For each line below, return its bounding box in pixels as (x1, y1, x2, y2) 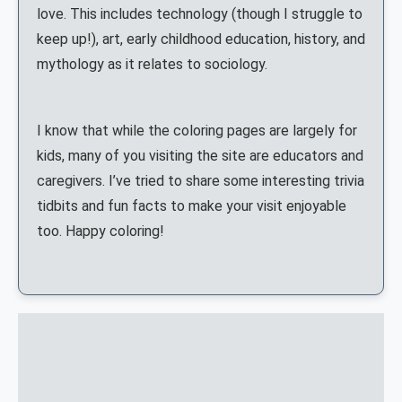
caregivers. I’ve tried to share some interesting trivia (37, 172, 364, 190)
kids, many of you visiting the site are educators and (37, 147, 363, 165)
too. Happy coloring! (37, 223, 164, 240)
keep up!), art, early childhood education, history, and (37, 31, 365, 48)
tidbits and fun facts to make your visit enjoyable (37, 197, 346, 215)
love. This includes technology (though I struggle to (37, 5, 363, 23)
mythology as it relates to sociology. (37, 56, 267, 74)
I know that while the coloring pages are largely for (37, 122, 357, 140)
